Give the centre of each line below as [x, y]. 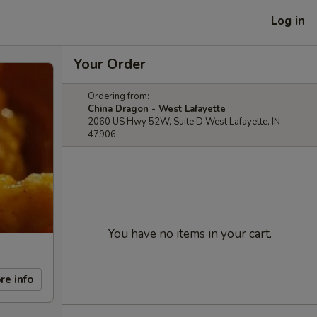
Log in [288, 21]
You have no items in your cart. [190, 234]
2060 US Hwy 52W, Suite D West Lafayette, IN [184, 122]
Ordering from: [119, 96]
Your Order [110, 64]
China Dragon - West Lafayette [157, 109]
